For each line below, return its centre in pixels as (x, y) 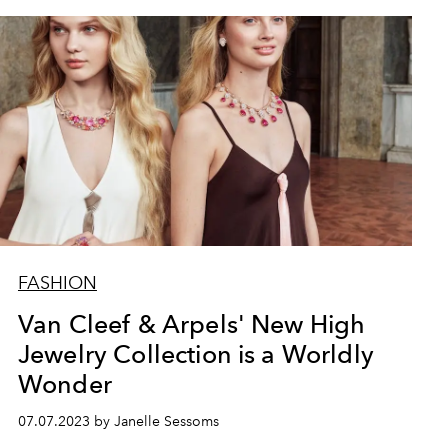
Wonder (64, 384)
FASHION (57, 283)
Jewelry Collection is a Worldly (195, 354)
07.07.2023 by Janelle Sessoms (118, 421)
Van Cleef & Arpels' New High (191, 324)
